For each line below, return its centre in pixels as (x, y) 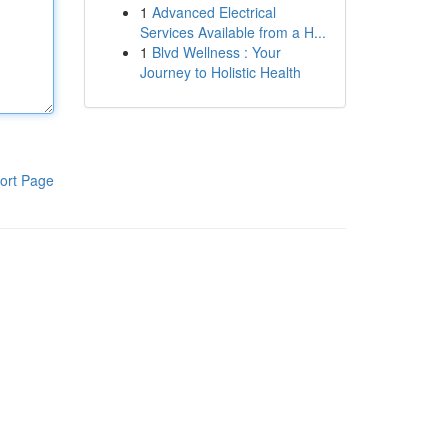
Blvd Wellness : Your (216, 52)
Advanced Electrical (213, 12)
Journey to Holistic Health (220, 72)
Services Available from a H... (232, 32)
